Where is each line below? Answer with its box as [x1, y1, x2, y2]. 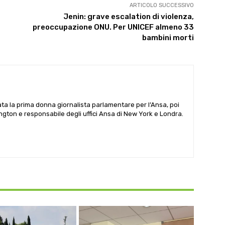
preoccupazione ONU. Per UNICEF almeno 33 [32, 23, 194, 32]
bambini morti [142, 33, 194, 42]
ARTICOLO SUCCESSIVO [129, 2, 194, 9]
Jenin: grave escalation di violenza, [63, 12, 194, 21]
